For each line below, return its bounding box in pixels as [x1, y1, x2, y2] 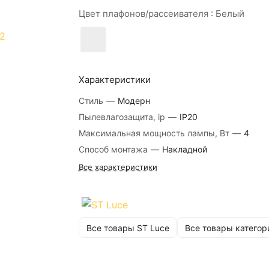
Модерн [117, 95, 150, 106]
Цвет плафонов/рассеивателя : [78, 8, 216, 19]
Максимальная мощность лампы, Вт [78, 128, 232, 138]
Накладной [162, 144, 207, 154]
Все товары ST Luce [86, 222, 169, 233]
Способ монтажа [78, 144, 150, 154]
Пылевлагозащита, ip [78, 112, 168, 122]
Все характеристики [78, 162, 157, 172]
